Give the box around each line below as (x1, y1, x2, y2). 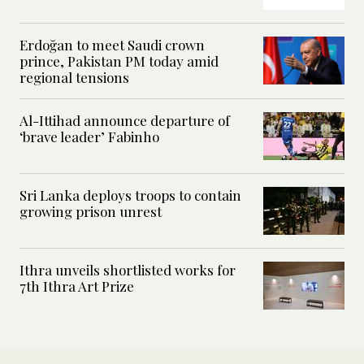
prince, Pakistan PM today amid (19, 51, 219, 70)
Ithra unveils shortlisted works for (19, 260, 236, 279)
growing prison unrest (19, 201, 162, 220)
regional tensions (19, 67, 129, 86)
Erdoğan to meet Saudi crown (19, 35, 205, 54)
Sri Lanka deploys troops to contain (19, 185, 241, 204)
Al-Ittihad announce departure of (19, 110, 230, 129)
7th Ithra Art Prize (19, 276, 134, 295)
